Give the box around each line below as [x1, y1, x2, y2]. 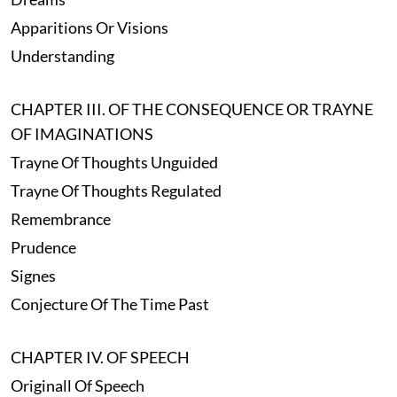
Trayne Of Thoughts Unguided [10, 152, 218, 173]
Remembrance [10, 209, 111, 230]
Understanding [10, 46, 114, 66]
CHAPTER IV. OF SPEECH [10, 347, 190, 368]
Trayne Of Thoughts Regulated [10, 181, 222, 201]
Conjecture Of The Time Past [10, 294, 209, 315]
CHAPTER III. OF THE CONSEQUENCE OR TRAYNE [10, 99, 373, 120]
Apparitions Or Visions [10, 18, 168, 38]
